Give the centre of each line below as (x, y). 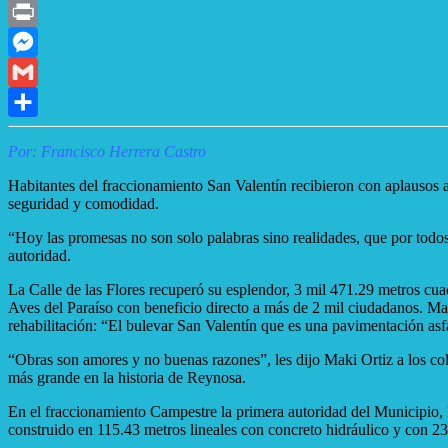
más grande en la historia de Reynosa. (127, 377)
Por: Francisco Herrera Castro (107, 151)
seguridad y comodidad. (83, 203)
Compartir (40, 131)
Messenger (42, 71)
